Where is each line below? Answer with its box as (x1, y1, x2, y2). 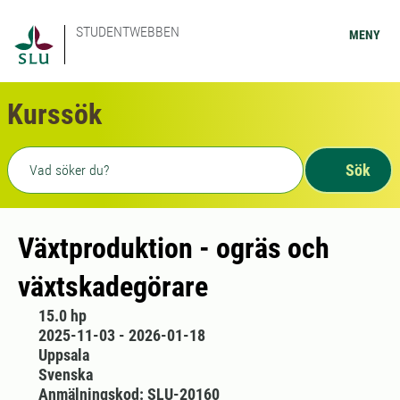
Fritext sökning (6, 148, 114, 166)
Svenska (37, 365, 93, 384)
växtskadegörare (18, 270, 208, 304)
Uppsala (37, 346, 89, 364)
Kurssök (7, 97, 102, 131)
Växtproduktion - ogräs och (18, 231, 329, 265)
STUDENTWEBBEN (76, 23, 179, 40)
